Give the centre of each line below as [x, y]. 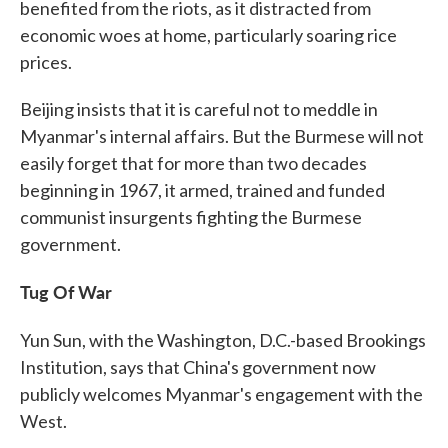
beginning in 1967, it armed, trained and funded [202, 189]
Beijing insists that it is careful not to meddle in [199, 108]
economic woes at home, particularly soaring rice [208, 34]
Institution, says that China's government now [198, 366]
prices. [46, 61]
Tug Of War [66, 291]
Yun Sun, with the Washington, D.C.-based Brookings [223, 339]
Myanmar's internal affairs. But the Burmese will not [222, 135]
